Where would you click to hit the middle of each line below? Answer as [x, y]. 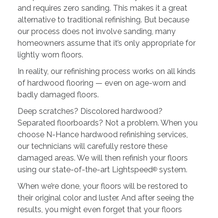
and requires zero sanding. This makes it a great [102, 8]
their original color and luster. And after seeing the [105, 198]
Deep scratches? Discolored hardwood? [90, 111]
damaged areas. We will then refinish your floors [102, 158]
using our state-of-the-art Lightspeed [85, 170]
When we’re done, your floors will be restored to [102, 186]
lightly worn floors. [50, 55]
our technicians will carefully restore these [92, 146]
